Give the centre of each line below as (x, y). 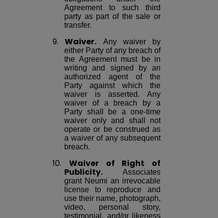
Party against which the (112, 86)
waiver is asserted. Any (112, 94)
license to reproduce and (112, 190)
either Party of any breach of (112, 51)
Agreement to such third (112, 8)
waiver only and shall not (112, 121)
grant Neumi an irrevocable (112, 181)
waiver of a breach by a (112, 103)
